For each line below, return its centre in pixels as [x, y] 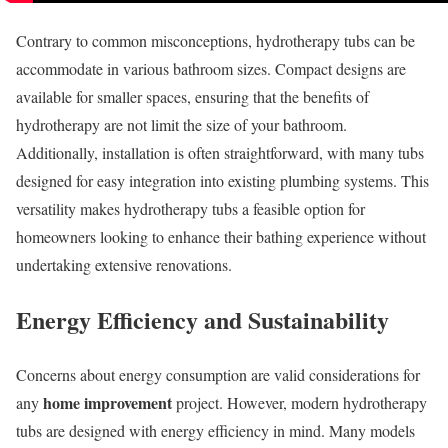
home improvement [107, 402]
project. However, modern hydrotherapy [301, 402]
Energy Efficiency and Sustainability [202, 319]
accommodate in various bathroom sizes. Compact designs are [211, 68]
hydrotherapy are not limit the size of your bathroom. [181, 124]
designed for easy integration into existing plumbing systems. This [222, 180]
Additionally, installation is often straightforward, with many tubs [220, 152]
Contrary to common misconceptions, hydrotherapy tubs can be [215, 40]
